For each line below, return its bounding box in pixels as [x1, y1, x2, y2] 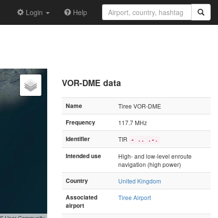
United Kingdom [118, 176, 161, 185]
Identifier [66, 134, 90, 143]
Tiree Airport [118, 193, 151, 201]
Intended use [66, 151, 101, 160]
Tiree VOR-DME [118, 101, 161, 110]
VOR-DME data [62, 76, 121, 89]
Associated [66, 193, 97, 201]
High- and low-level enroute [118, 151, 192, 160]
